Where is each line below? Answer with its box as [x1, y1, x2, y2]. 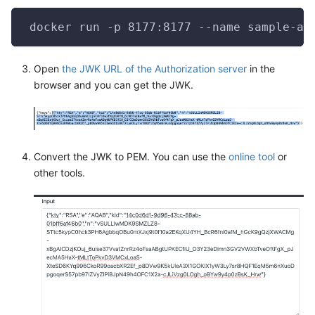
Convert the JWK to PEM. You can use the [34, 150, 229, 162]
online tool [229, 150, 275, 162]
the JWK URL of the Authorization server [62, 62, 247, 75]
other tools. [34, 166, 85, 179]
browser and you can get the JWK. [34, 78, 193, 91]
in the [247, 62, 275, 75]
